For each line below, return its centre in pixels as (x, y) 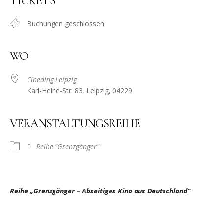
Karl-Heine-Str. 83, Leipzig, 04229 (80, 91)
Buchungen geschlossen (66, 24)
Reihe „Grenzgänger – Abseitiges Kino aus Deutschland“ (100, 191)
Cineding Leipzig (52, 80)
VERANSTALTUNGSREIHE (75, 124)
